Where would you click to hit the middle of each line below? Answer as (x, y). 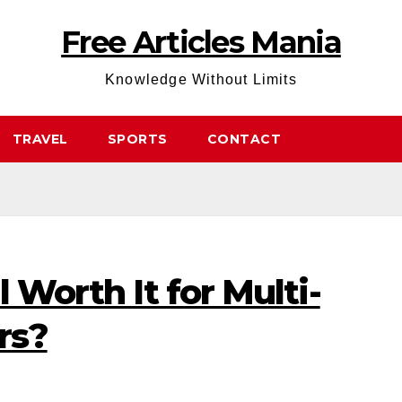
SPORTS (137, 139)
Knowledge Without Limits (201, 79)
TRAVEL (40, 139)
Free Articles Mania (201, 42)
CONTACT (244, 139)
